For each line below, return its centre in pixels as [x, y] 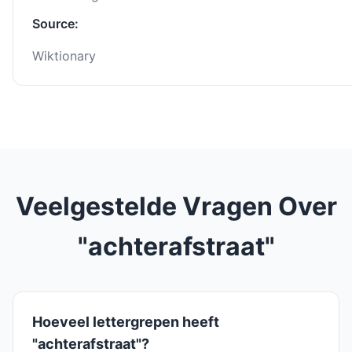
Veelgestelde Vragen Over [176, 207]
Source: [55, 24]
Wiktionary [64, 56]
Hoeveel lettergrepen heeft [126, 322]
